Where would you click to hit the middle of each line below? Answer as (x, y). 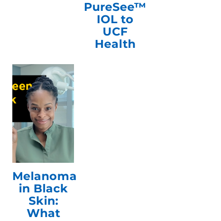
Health (115, 44)
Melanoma (45, 176)
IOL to (115, 19)
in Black (43, 188)
